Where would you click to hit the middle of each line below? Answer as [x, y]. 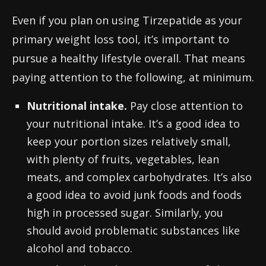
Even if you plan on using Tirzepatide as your [127, 20]
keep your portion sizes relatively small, [129, 141]
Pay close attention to [186, 106]
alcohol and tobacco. [80, 248]
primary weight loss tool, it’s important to [121, 39]
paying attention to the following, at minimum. [133, 77]
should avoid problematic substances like [133, 230]
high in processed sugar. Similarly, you [125, 213]
